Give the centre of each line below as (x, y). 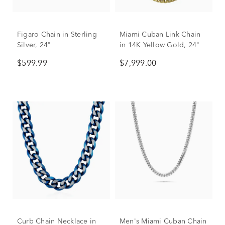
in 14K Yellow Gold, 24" (160, 45)
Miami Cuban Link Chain (160, 35)
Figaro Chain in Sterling (57, 35)
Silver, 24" (34, 45)
